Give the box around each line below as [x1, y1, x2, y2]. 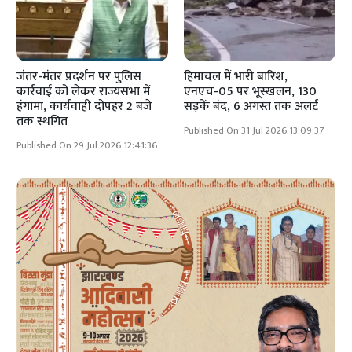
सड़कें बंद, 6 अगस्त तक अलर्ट [184, 95, 318, 117]
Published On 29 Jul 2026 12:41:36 [16, 137, 158, 154]
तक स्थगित [16, 110, 68, 132]
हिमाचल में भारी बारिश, [184, 65, 288, 87]
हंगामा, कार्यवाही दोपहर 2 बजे [16, 95, 152, 117]
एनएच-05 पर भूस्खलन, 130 [184, 80, 317, 102]
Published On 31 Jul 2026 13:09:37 [184, 122, 324, 139]
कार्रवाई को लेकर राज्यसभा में [16, 80, 151, 102]
